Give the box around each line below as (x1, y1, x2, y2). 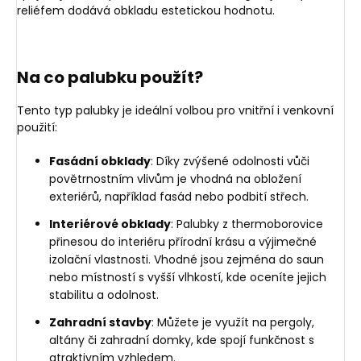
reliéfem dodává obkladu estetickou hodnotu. (17, 2, 275, 19)
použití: (17, 118, 57, 135)
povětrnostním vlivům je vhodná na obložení (49, 170, 301, 187)
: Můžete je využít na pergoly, (151, 313, 314, 330)
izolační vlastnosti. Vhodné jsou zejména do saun (49, 251, 324, 268)
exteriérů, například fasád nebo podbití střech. (49, 188, 309, 205)
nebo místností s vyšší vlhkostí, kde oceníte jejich (49, 268, 326, 285)
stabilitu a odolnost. (49, 286, 159, 303)
